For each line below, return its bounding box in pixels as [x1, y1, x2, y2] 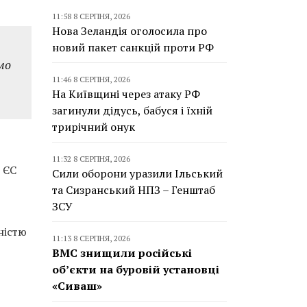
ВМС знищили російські [52, 245, 192, 260]
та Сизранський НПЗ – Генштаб [52, 182, 215, 197]
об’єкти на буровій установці [52, 262, 219, 277]
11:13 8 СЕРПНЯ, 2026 [52, 233, 130, 243]
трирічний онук [52, 119, 135, 134]
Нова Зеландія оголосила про [52, 23, 207, 38]
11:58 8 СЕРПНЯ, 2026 [52, 11, 130, 21]
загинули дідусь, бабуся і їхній [52, 103, 212, 118]
